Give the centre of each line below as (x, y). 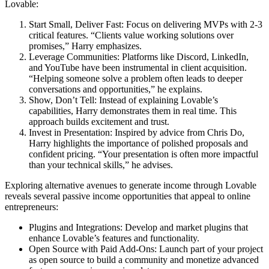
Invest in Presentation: (71, 132)
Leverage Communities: (74, 56)
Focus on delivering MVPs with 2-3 (193, 24)
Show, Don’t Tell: (63, 100)
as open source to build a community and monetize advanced (144, 259)
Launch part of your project (210, 249)
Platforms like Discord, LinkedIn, (184, 56)
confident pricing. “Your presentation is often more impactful (144, 154)
